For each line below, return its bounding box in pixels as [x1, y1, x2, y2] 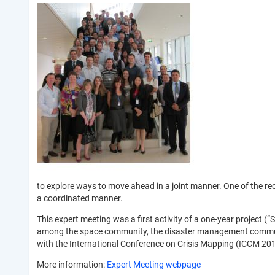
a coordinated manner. [37, 193, 123, 204]
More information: [37, 260, 107, 270]
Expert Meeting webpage [107, 260, 201, 270]
